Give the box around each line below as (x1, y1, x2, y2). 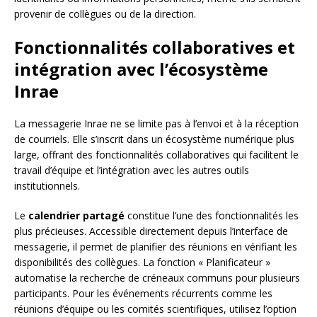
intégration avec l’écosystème (14, 57, 268, 81)
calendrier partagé (28, 208, 125, 222)
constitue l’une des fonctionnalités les (125, 208, 299, 222)
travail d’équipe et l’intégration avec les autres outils (14, 163, 249, 177)
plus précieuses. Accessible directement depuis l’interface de (14, 224, 288, 238)
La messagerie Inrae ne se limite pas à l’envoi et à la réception (14, 116, 299, 130)
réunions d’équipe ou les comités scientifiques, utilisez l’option (14, 301, 296, 316)
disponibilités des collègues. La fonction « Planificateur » (14, 255, 270, 269)
